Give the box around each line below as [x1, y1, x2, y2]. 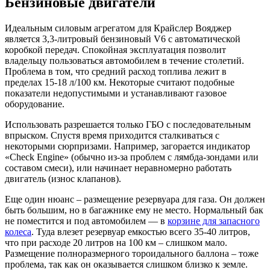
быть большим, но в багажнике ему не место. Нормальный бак [5, 204, 263, 215]
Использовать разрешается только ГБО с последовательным [5, 119, 251, 130]
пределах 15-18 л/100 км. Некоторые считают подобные [5, 77, 234, 87]
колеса [5, 226, 31, 237]
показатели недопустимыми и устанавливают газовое [5, 87, 227, 98]
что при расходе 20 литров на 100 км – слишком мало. [5, 237, 227, 248]
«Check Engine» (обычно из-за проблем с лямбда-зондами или [5, 151, 259, 162]
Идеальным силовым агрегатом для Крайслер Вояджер [5, 22, 231, 33]
